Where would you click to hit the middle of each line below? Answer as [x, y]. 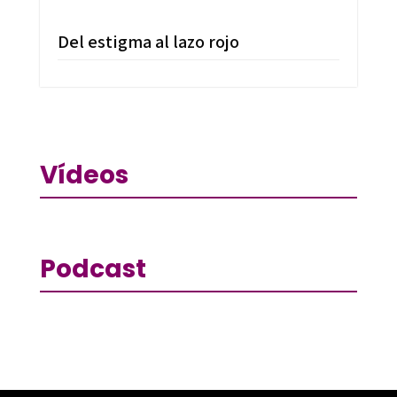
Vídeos [84, 175]
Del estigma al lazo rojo [148, 41]
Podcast [93, 269]
